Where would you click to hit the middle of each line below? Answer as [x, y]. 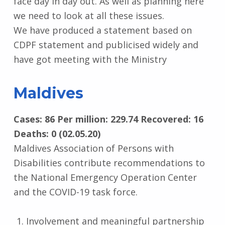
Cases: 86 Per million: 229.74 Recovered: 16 [108, 119]
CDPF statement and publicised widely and [106, 44]
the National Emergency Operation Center [105, 177]
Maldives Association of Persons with [93, 148]
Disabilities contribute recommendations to [109, 162]
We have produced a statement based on [102, 30]
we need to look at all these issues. [89, 15]
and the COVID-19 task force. [75, 192]
